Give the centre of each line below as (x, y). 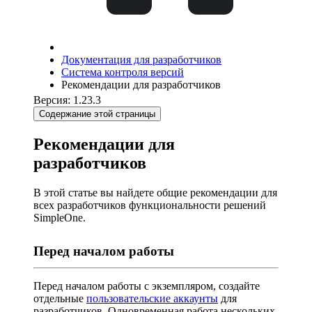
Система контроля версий (123, 72)
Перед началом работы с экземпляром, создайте (147, 286)
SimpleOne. (60, 217)
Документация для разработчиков (141, 60)
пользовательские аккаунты (152, 298)
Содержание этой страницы (97, 114)
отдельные (60, 298)
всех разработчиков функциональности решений (150, 205)
